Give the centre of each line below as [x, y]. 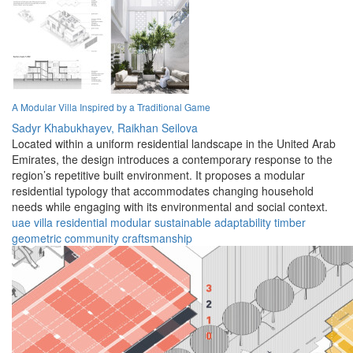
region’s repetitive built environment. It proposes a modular [158, 175]
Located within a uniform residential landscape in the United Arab [174, 144]
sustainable [183, 223]
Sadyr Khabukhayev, [63, 128]
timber [290, 223]
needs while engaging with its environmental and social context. [170, 207]
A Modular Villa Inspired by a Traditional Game [111, 107]
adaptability [243, 223]
